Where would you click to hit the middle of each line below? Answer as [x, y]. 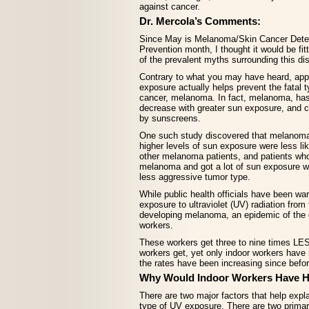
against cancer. [170, 7]
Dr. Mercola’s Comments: [200, 21]
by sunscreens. [170, 118]
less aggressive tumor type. [195, 177]
